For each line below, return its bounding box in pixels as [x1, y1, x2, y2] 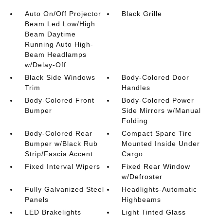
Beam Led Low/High [24, 20, 95, 28]
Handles [122, 84, 151, 92]
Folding [122, 117, 148, 125]
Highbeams [122, 196, 162, 204]
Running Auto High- [24, 40, 93, 49]
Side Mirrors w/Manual [122, 107, 201, 115]
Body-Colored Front [24, 96, 94, 105]
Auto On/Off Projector [24, 10, 101, 18]
